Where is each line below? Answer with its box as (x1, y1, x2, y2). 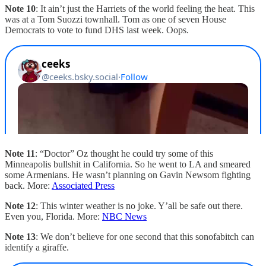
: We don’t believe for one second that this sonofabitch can (36, 231, 254, 242)
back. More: (5, 180, 52, 191)
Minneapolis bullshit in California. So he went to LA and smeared (5, 159, 251, 169)
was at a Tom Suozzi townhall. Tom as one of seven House (5, 14, 226, 24)
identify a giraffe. (5, 242, 69, 252)
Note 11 (5, 148, 35, 159)
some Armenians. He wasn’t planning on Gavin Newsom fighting (5, 169, 251, 180)
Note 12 (5, 200, 36, 211)
